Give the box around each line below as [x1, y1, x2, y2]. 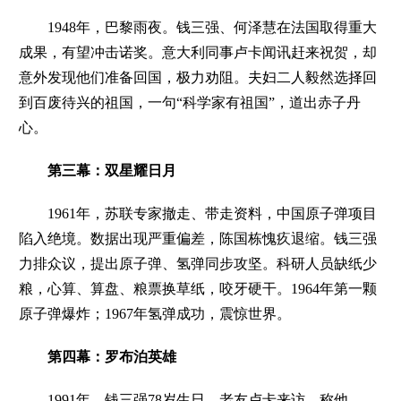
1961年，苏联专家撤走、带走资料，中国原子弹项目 [19, 205, 378, 221]
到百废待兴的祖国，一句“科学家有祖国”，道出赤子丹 [19, 94, 362, 110]
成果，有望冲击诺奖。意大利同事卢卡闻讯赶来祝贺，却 [19, 44, 378, 60]
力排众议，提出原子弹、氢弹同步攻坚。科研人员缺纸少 [19, 255, 378, 271]
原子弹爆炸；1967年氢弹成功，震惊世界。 [19, 305, 292, 321]
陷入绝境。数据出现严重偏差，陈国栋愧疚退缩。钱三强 [19, 230, 378, 246]
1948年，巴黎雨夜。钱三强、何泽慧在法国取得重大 [19, 19, 378, 35]
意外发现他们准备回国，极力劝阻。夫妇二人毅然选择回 [19, 69, 378, 85]
